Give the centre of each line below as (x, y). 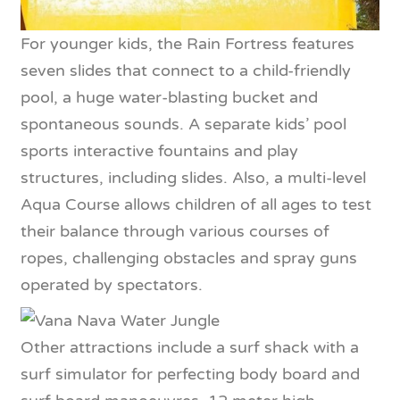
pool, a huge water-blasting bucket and (169, 97)
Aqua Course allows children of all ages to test (196, 204)
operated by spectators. (112, 284)
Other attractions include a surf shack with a (190, 347)
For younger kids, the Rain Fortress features (187, 43)
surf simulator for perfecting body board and (190, 374)
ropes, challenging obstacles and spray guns (189, 258)
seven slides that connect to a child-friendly (186, 70)
